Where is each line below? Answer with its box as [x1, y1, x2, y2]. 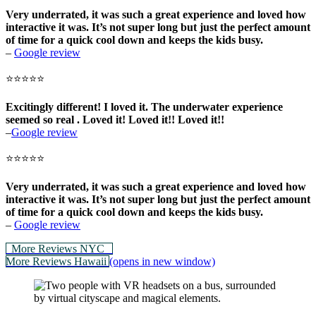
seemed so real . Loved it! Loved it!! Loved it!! [6, 114, 224, 126]
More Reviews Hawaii [6, 255, 109, 268]
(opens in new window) [109, 255, 215, 268]
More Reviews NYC [6, 243, 113, 255]
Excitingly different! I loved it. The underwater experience [6, 101, 283, 114]
